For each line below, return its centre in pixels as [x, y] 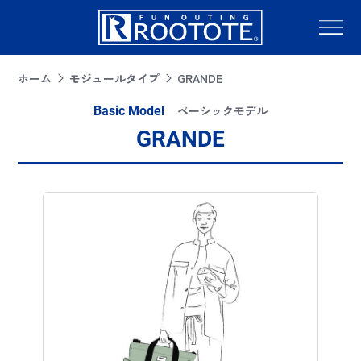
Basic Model [129, 111]
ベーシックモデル [222, 110]
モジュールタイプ [115, 78]
